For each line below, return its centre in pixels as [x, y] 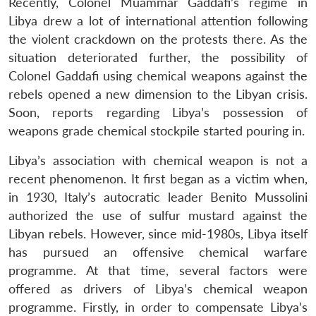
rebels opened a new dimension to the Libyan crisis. [158, 94]
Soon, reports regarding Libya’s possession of [158, 112]
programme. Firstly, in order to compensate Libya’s [158, 307]
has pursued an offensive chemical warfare [158, 252]
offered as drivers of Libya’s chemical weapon [158, 288]
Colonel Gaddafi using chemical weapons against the [158, 75]
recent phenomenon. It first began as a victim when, [158, 178]
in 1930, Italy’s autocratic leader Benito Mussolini [158, 197]
